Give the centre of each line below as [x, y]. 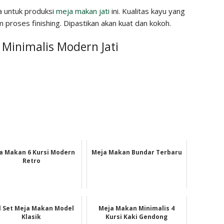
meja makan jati [82, 11]
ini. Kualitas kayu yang [147, 11]
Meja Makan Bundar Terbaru [136, 152]
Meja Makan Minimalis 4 [137, 208]
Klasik [31, 216]
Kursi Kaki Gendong [137, 216]
